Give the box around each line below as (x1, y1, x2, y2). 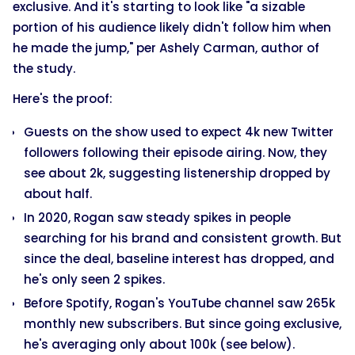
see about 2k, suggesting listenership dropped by (24, 164, 330, 181)
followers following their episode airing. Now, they (24, 143, 327, 161)
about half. (24, 185, 95, 202)
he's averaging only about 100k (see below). (24, 335, 295, 353)
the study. (13, 59, 78, 77)
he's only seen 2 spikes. (24, 270, 168, 288)
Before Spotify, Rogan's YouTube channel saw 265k (24, 294, 335, 311)
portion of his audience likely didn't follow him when (13, 18, 331, 36)
